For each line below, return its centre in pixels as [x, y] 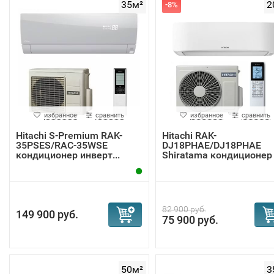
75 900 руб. [190, 220]
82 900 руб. [184, 209]
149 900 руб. [47, 214]
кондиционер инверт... [68, 155]
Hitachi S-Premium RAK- [69, 135]
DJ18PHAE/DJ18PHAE [211, 145]
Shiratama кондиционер [217, 155]
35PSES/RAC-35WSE [62, 145]
